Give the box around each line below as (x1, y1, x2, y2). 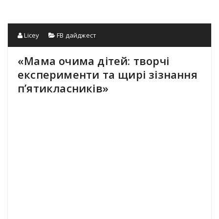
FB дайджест (57, 31, 97, 40)
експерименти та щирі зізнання (18, 67, 197, 82)
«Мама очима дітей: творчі (18, 53, 169, 68)
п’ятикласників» (18, 81, 109, 96)
